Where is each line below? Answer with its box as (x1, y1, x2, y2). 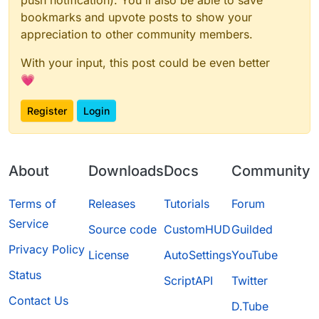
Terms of (9, 197, 56, 211)
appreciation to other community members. (21, 26, 253, 41)
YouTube (231, 248, 278, 262)
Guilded (231, 222, 273, 236)
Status (9, 268, 41, 282)
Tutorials (164, 197, 209, 211)
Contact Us (9, 293, 68, 308)
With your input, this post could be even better (21, 55, 270, 70)
